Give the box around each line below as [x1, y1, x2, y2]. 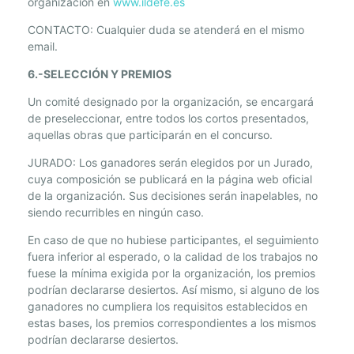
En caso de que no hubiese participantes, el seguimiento [28, 233, 318, 247]
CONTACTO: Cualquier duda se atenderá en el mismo [28, 23, 304, 37]
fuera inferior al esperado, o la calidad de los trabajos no [28, 250, 318, 264]
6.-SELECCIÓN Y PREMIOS [28, 67, 171, 81]
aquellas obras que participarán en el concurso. [28, 128, 273, 142]
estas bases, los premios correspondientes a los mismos [28, 316, 316, 330]
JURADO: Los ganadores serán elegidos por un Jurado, [28, 156, 313, 170]
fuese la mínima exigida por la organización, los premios [28, 266, 315, 281]
